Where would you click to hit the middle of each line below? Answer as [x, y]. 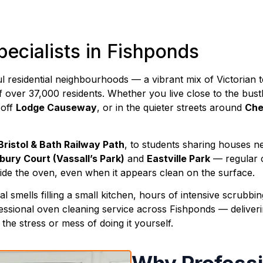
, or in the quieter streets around [171, 108]
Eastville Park [178, 158]
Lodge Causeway [56, 108]
